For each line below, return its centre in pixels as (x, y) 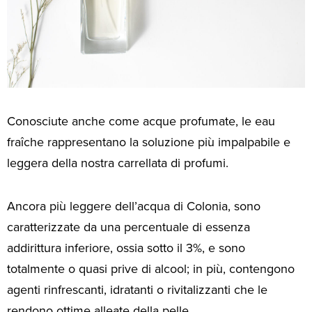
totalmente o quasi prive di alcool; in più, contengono (151, 269)
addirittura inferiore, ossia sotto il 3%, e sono (126, 248)
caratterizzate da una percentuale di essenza (128, 227)
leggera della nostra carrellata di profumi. (118, 163)
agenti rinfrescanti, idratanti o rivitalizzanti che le (137, 290)
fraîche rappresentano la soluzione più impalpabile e (149, 142)
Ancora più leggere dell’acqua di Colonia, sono (134, 206)
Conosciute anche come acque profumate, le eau (141, 121)
